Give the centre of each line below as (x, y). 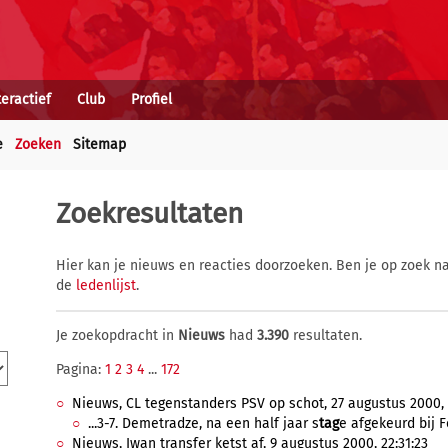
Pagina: (80, 369)
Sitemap (99, 144)
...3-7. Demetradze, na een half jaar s (203, 423)
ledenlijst (106, 285)
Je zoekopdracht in (117, 335)
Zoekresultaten (149, 213)
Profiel (151, 99)
